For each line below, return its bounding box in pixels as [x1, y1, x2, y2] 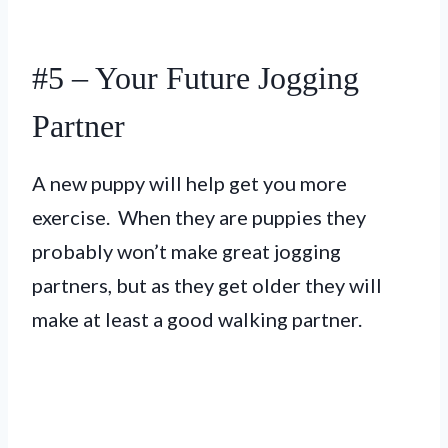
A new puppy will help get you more [32, 170, 347, 195]
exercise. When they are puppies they [32, 204, 366, 229]
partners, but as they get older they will [32, 272, 382, 297]
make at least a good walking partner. [32, 306, 362, 331]
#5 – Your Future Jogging [32, 59, 359, 96]
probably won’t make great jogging [32, 238, 341, 263]
